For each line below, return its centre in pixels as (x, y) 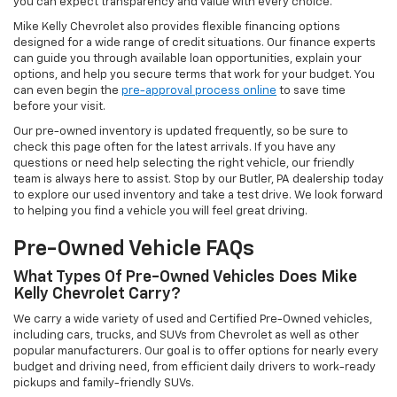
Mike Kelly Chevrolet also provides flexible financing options (177, 27)
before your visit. (59, 107)
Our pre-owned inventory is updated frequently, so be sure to (181, 132)
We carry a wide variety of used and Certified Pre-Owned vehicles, (193, 320)
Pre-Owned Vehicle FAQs (134, 249)
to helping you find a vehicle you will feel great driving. (160, 212)
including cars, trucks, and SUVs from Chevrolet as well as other (186, 336)
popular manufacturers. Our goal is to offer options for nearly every (196, 352)
